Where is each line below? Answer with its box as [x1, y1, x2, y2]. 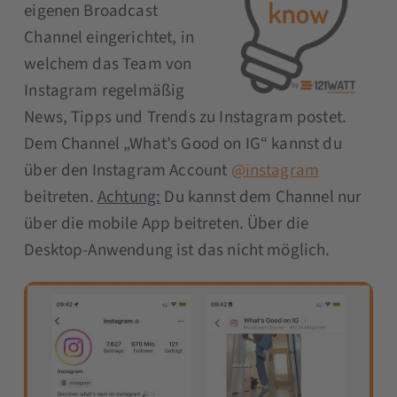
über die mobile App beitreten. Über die [24, 211, 309, 236]
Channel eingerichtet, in [24, 25, 195, 50]
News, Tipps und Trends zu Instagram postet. [24, 105, 347, 129]
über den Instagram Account [24, 158, 231, 183]
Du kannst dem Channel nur [160, 184, 362, 209]
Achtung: [97, 184, 161, 209]
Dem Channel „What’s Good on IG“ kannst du [24, 131, 342, 156]
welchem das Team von [24, 51, 192, 76]
